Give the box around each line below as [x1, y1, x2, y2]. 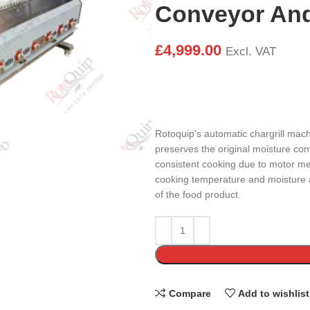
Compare [168, 287, 211, 299]
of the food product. [155, 189, 241, 200]
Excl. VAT [226, 44, 276, 58]
